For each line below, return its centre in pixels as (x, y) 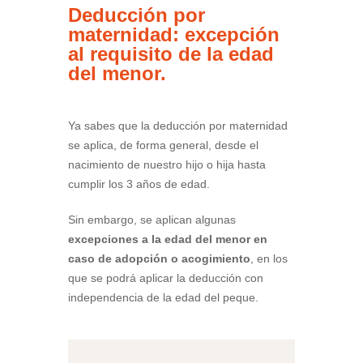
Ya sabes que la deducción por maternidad (178, 126)
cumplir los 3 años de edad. (139, 184)
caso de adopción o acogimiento (159, 259)
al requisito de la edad (171, 54)
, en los (269, 259)
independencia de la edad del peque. (163, 298)
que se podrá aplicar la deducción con (166, 278)
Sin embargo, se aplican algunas (152, 220)
